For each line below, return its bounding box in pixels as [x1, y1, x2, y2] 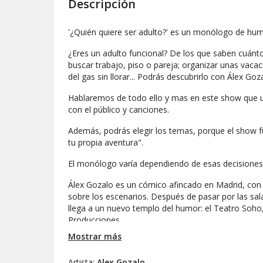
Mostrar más [68, 231, 122, 242]
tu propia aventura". [68, 137, 143, 149]
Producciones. [68, 214, 122, 226]
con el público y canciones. [68, 104, 171, 116]
